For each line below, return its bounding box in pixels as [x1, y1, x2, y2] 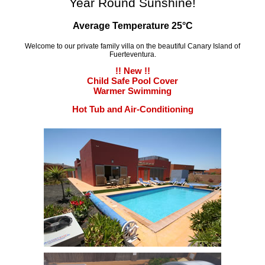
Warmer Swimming [93, 86, 172, 96]
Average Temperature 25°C [72, 21, 193, 31]
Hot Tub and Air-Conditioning [72, 104, 193, 115]
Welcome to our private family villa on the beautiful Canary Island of [25, 42, 240, 51]
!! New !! [115, 66, 150, 76]
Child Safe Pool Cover [87, 76, 178, 86]
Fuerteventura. [109, 50, 156, 59]
